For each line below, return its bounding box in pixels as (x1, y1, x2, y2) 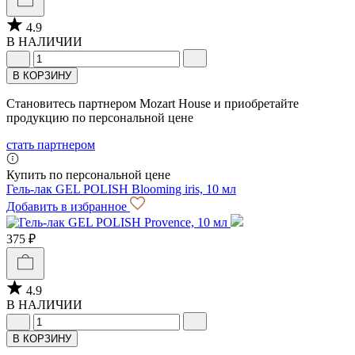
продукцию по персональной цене (6, 111, 193, 125)
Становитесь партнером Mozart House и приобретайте (6, 97, 299, 111)
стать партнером (6, 138, 95, 152)
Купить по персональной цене (6, 168, 170, 182)
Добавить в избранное (6, 200, 130, 214)
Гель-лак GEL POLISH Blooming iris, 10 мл (6, 182, 236, 197)
